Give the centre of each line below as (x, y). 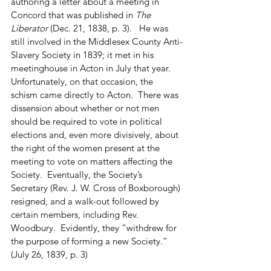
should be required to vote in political (88, 121)
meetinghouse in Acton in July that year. (93, 68)
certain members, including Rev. (76, 214)
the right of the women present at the (87, 148)
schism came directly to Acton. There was (96, 94)
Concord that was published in (73, 15)
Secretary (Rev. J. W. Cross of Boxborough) (97, 188)
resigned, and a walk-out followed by (86, 201)
